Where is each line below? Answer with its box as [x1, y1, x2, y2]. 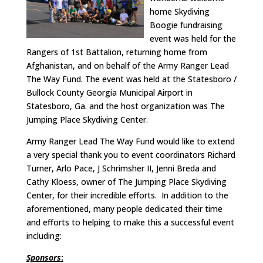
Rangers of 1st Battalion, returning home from [26, 46, 207, 58]
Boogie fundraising [149, 19, 222, 31]
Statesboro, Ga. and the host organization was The [26, 100, 225, 112]
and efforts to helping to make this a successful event [26, 217, 234, 228]
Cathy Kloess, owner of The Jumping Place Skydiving [26, 176, 227, 187]
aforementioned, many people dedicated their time [26, 203, 222, 214]
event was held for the [149, 33, 236, 44]
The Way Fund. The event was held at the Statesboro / [26, 73, 237, 85]
